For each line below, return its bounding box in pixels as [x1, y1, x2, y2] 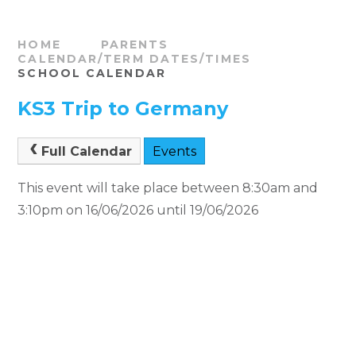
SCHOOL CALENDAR [17, 66, 166, 80]
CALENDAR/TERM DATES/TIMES [17, 52, 251, 66]
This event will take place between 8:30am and [17, 180, 319, 195]
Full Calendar [41, 144, 132, 159]
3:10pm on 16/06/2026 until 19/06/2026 [17, 202, 259, 218]
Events [152, 144, 196, 159]
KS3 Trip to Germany [17, 97, 229, 120]
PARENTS [100, 37, 169, 52]
